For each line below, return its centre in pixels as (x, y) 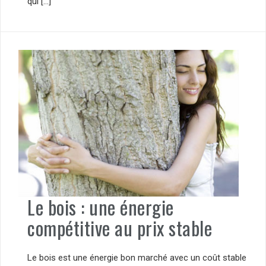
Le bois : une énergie (101, 207)
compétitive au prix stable (120, 228)
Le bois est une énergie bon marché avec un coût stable (137, 257)
